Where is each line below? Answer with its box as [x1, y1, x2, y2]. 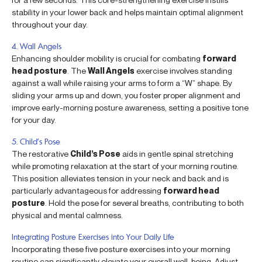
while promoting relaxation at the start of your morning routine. [12, 161, 239, 171]
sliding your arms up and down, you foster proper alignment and [12, 90, 240, 101]
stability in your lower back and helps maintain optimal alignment [12, 7, 243, 18]
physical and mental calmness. [12, 210, 123, 220]
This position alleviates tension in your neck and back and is [12, 173, 229, 184]
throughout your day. [12, 19, 88, 30]
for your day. [12, 115, 56, 125]
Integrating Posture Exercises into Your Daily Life [12, 232, 174, 242]
